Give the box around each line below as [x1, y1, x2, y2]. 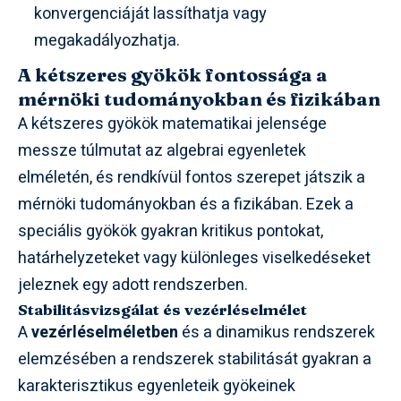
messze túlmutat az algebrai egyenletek [18, 139, 306, 164]
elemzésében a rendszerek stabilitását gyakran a [18, 347, 371, 372]
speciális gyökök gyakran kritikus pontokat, [18, 219, 323, 244]
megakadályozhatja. [34, 29, 180, 54]
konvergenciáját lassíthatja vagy [34, 2, 267, 27]
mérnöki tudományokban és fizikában [18, 87, 380, 111]
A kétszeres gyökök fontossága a [18, 63, 328, 87]
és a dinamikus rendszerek [178, 320, 375, 346]
